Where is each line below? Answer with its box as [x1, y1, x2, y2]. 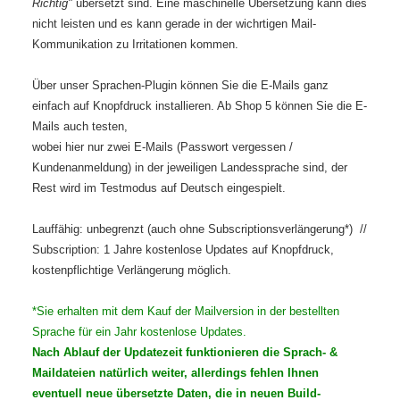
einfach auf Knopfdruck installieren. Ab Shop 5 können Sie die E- [32, 99, 367, 113]
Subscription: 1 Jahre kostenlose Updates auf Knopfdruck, [32, 243, 334, 257]
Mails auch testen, [32, 120, 128, 134]
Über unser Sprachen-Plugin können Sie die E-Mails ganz [32, 79, 329, 93]
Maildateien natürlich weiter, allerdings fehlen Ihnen [32, 366, 319, 380]
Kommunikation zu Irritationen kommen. [32, 37, 238, 52]
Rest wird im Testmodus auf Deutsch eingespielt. [32, 181, 286, 196]
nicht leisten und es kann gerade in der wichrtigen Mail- [32, 17, 316, 31]
